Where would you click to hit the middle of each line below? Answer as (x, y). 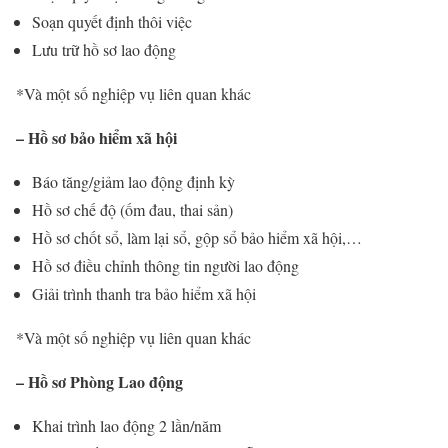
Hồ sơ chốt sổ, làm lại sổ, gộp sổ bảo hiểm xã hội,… (197, 238)
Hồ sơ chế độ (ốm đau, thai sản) (132, 210)
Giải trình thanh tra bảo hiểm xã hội (144, 294)
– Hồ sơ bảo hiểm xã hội (96, 138)
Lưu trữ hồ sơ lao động (104, 50)
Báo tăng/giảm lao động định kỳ (133, 182)
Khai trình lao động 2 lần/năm (126, 426)
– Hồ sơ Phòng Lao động (99, 382)
